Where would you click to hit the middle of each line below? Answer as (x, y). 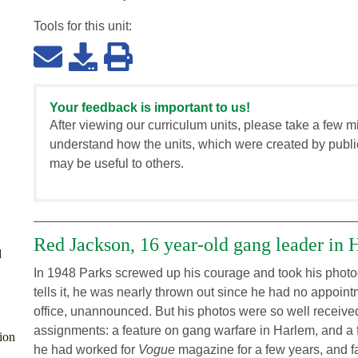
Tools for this (71, 26)
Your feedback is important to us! (150, 108)
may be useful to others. (117, 164)
